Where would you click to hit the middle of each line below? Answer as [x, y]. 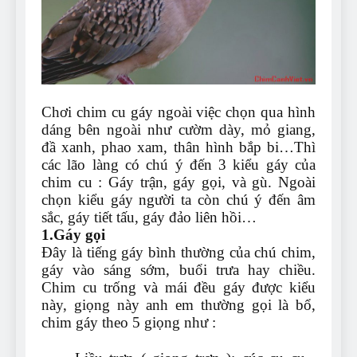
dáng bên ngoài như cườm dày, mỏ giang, [178, 130]
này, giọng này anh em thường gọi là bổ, [178, 305]
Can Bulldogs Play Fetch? [207, 10]
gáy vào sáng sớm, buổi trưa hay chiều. [178, 270]
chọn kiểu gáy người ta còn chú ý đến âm [178, 200]
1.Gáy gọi [73, 235]
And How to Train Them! [203, 25]
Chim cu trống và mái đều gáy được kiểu [178, 288]
